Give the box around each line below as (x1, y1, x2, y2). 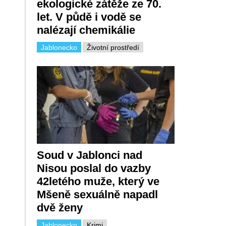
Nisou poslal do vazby (36, 161, 151, 175)
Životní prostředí (86, 43, 139, 52)
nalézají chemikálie (36, 24, 135, 37)
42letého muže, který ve (36, 175, 159, 188)
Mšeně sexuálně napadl (36, 188, 158, 201)
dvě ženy (36, 201, 83, 214)
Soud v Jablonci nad (36, 148, 142, 161)
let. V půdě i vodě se (36, 11, 141, 24)
